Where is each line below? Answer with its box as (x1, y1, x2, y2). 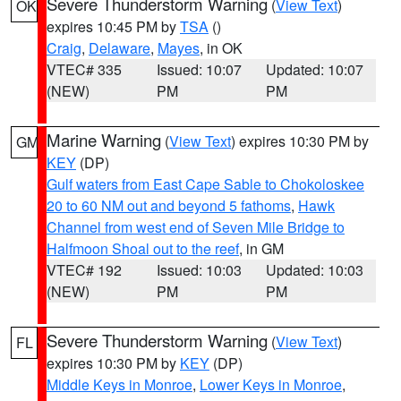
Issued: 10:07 (156, 59, 242, 80)
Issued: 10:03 (156, 260, 242, 280)
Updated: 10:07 (266, 59, 364, 80)
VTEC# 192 (47, 260, 122, 280)
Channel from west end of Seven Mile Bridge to (47, 217, 345, 237)
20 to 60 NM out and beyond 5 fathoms (47, 195, 291, 216)
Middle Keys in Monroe (47, 374, 192, 395)
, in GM (239, 238, 284, 259)
